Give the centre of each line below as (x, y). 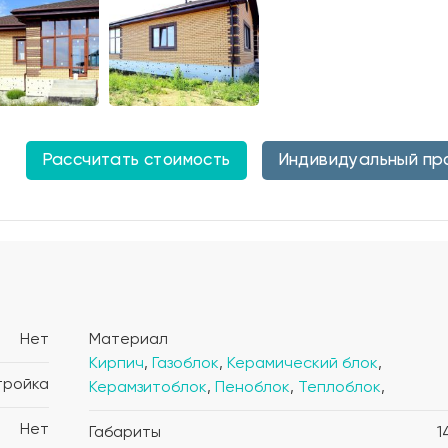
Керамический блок (302, 363)
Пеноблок (252, 387)
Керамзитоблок (148, 387)
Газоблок (185, 363)
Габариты (125, 432)
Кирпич (116, 363)
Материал (128, 339)
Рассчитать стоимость (136, 160)
